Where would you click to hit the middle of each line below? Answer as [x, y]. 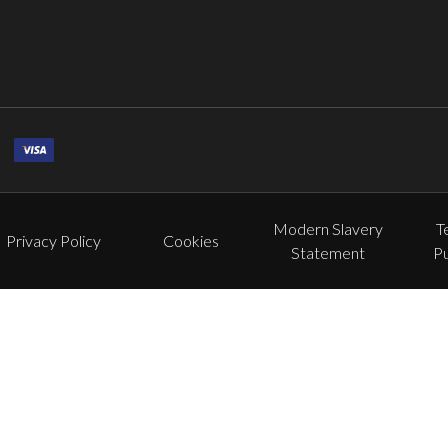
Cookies [190, 241]
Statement [327, 253]
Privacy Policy [53, 241]
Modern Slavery [327, 229]
